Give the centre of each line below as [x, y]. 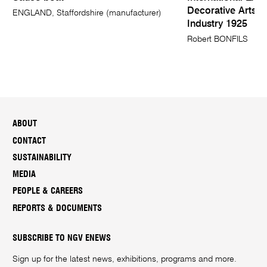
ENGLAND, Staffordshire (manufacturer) [87, 13]
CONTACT [30, 141]
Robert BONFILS [217, 39]
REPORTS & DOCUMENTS [58, 208]
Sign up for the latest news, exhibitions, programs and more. [125, 259]
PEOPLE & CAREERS [48, 191]
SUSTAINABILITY [42, 157]
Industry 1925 [217, 24]
